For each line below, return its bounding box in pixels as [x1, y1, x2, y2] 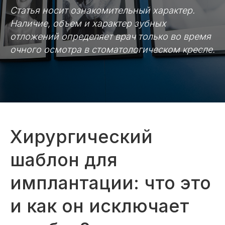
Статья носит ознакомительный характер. [10, 5, 195, 16]
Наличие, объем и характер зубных [10, 18, 166, 29]
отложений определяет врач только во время [10, 31, 211, 42]
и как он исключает [10, 195, 189, 217]
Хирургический [10, 126, 153, 148]
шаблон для [10, 149, 118, 171]
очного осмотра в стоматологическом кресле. [10, 44, 215, 55]
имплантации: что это [10, 172, 211, 194]
